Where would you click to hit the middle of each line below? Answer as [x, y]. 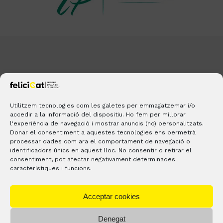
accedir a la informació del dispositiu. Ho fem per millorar [98, 114]
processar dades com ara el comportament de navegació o [100, 141]
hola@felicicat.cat [118, 167]
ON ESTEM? [140, 216]
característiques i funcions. [51, 168]
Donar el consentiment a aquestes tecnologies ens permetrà [103, 132]
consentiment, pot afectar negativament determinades [93, 159]
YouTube [119, 192]
